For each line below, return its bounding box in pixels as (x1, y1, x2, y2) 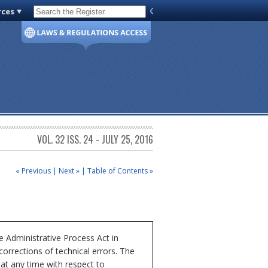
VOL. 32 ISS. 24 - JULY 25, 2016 (37, 132, 153, 147)
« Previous (16, 165, 51, 176)
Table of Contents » (87, 165, 153, 176)
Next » (59, 165, 80, 176)
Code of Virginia (38, 8, 96, 19)
